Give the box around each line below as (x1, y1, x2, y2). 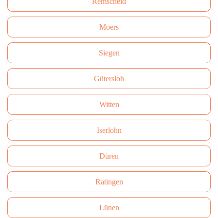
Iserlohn (96, 126, 122, 134)
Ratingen (95, 178, 123, 186)
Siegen (98, 49, 120, 57)
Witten (99, 100, 119, 109)
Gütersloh (94, 74, 124, 83)
